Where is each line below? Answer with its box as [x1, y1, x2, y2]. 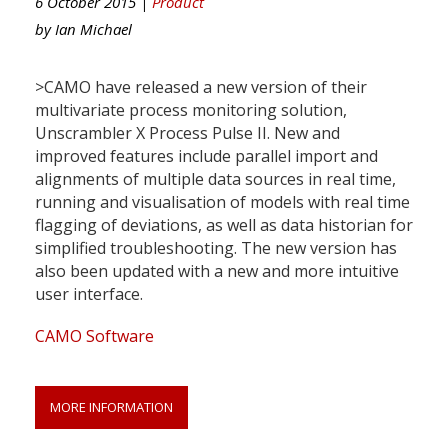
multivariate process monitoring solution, [35, 98, 347, 121]
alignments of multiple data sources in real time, [35, 167, 396, 190]
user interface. [35, 282, 143, 305]
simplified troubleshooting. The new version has [35, 236, 397, 259]
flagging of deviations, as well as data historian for [35, 213, 413, 236]
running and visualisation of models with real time [35, 190, 410, 213]
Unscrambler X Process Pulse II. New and [35, 121, 340, 144]
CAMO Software [35, 324, 154, 347]
